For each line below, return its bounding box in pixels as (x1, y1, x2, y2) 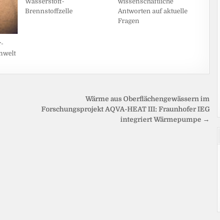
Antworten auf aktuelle (118, 7, 188, 15)
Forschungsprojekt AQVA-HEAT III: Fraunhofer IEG (41, 106, 210, 113)
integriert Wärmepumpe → (120, 116, 210, 124)
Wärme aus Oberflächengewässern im (85, 95, 210, 103)
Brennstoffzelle (25, 7, 73, 15)
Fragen (118, 17, 140, 25)
